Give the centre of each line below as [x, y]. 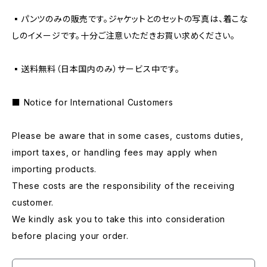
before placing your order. [70, 236]
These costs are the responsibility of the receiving [123, 186]
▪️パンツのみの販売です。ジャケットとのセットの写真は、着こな [130, 19]
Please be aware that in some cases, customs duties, [128, 136]
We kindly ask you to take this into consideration [119, 219]
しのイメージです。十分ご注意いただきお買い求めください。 [124, 35]
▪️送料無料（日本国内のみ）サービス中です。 [96, 69]
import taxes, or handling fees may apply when [115, 152]
